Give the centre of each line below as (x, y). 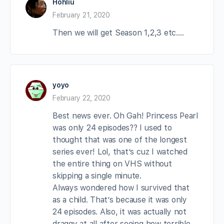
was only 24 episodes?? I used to (112, 127)
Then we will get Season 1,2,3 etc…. (118, 32)
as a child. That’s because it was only (120, 199)
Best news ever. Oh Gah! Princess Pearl (125, 115)
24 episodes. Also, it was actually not (119, 211)
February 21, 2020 (81, 15)
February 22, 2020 (81, 98)
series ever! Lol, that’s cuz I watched (120, 151)
